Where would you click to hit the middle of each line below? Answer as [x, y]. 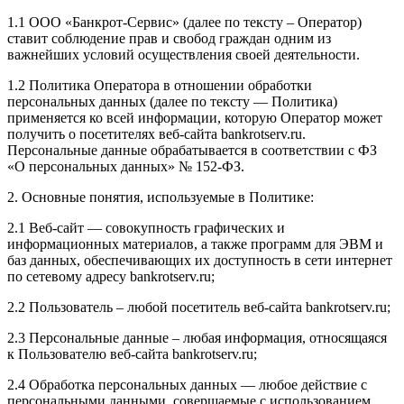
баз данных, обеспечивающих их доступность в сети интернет [200, 260]
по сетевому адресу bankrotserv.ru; [111, 276]
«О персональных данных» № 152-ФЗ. [126, 166]
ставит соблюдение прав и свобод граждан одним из [169, 38]
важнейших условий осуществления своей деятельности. [184, 54]
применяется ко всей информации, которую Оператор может [195, 117]
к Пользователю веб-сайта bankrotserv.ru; [132, 353]
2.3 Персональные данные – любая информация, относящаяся [197, 337]
